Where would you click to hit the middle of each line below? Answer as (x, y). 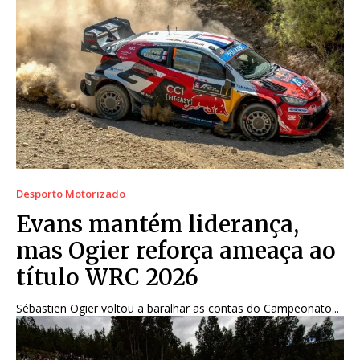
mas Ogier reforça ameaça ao (176, 251)
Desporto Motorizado (71, 194)
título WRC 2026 (107, 278)
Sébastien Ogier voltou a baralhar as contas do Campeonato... (178, 309)
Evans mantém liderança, (157, 225)
